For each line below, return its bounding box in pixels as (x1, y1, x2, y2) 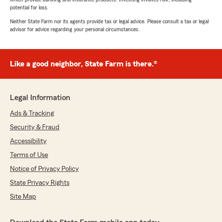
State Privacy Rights (10, 179, 69, 187)
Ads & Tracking (10, 110, 54, 117)
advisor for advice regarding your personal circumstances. (10, 26, 140, 33)
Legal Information (10, 94, 70, 102)
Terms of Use (10, 152, 48, 159)
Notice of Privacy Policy (10, 166, 79, 173)
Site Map (10, 193, 36, 201)
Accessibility (10, 138, 47, 145)
